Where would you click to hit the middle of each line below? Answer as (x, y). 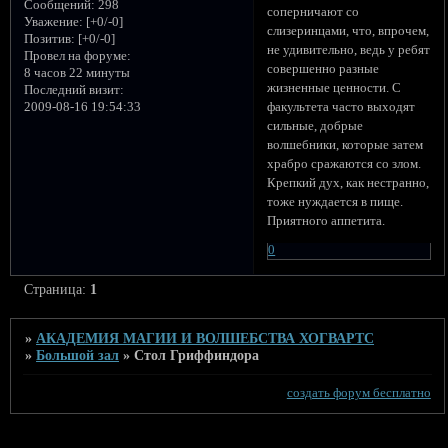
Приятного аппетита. (326, 221)
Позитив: (49, 38)
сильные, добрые (315, 126)
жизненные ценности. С (334, 88)
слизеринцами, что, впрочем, (348, 31)
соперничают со (313, 12)
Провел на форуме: (77, 55)
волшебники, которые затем (345, 145)
